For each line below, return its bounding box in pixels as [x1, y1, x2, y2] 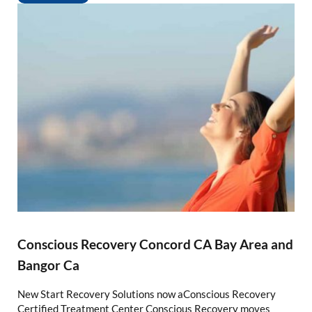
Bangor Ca [17, 256, 79, 273]
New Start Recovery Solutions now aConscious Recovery [17, 287, 276, 300]
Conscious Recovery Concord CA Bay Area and [17, 235, 293, 252]
